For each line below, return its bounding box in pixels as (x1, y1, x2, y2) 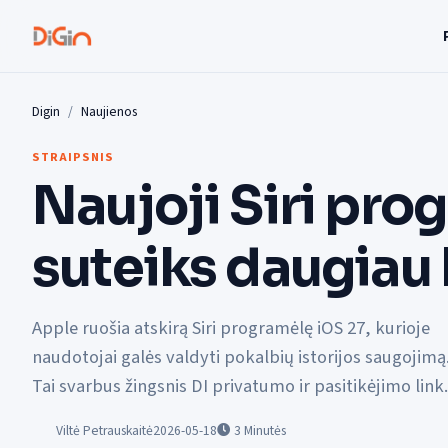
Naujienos (81, 102, 137, 121)
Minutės (244, 421, 286, 441)
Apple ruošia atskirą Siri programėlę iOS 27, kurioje (32, 315, 430, 342)
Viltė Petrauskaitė (56, 421, 153, 441)
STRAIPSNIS (32, 148, 114, 166)
